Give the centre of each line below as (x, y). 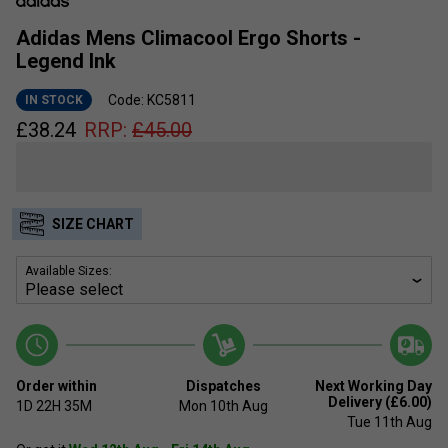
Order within (56, 385)
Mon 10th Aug (224, 405)
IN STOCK (54, 99)
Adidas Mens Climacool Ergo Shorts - (188, 37)
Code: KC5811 (152, 99)
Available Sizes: (68, 270)
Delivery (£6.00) (379, 401)
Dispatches (224, 385)
